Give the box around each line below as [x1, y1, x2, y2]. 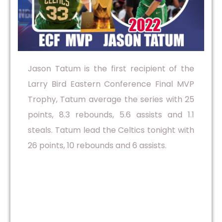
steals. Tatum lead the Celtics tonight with [27, 124, 195, 136]
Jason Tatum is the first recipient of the [27, 63, 195, 75]
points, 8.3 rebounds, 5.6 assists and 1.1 [27, 109, 195, 121]
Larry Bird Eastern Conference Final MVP [27, 78, 195, 90]
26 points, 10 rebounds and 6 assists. [27, 140, 166, 152]
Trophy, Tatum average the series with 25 [27, 94, 195, 106]
